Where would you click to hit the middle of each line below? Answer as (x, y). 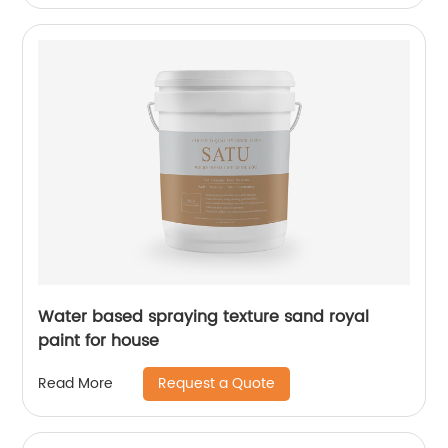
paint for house (99, 340)
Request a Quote (217, 383)
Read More (76, 384)
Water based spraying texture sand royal (204, 316)
